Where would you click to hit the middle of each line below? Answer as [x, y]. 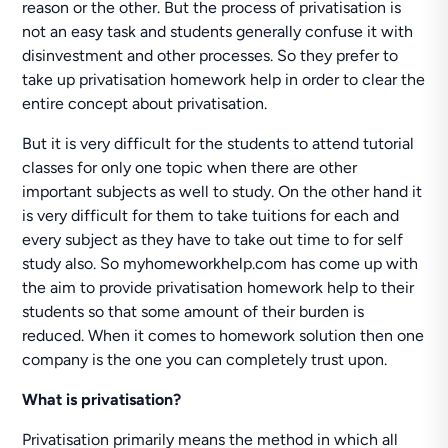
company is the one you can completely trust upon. [205, 359]
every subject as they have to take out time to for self [213, 239]
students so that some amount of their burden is [193, 311]
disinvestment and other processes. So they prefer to [210, 55]
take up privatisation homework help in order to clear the [224, 79]
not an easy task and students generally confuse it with [218, 31]
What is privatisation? [102, 399]
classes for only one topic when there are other [190, 167]
